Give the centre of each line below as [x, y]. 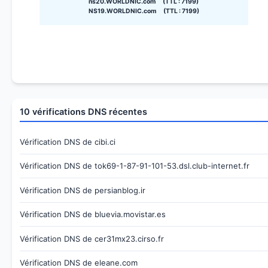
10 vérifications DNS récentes [83, 112]
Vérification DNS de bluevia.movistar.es [92, 214]
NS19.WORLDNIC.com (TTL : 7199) [144, 11]
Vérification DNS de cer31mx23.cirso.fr [92, 238]
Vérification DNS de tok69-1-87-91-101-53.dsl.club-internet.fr [134, 166]
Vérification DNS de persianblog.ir [82, 190]
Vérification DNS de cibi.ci [67, 141]
